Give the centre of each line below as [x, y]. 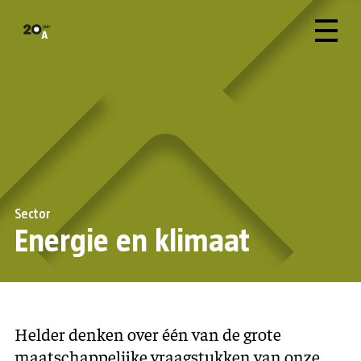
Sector [33, 214]
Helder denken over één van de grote [148, 334]
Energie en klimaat [132, 242]
